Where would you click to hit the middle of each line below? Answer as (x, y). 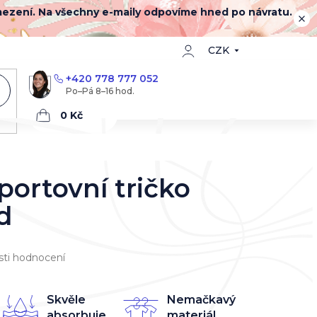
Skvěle (66, 300)
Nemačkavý (202, 300)
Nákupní (61, 122)
